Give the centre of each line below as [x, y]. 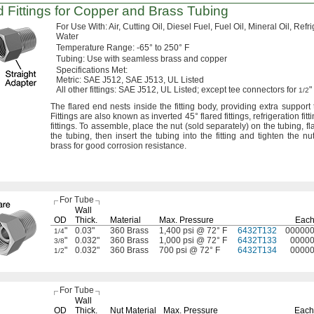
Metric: [69, 80]
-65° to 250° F [163, 48]
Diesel [179, 27]
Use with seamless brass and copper [156, 59]
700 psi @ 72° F [190, 250]
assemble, [110, 126]
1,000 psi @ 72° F [193, 240]
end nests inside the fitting [144, 107]
